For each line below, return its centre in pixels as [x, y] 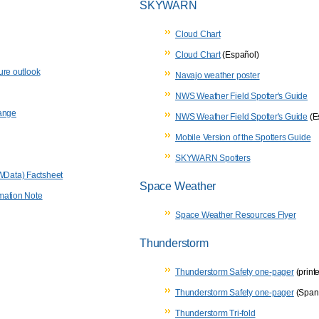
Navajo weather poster [218, 75]
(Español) [240, 54]
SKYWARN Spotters [213, 158]
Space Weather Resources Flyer [236, 215]
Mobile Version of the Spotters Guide [243, 137]
